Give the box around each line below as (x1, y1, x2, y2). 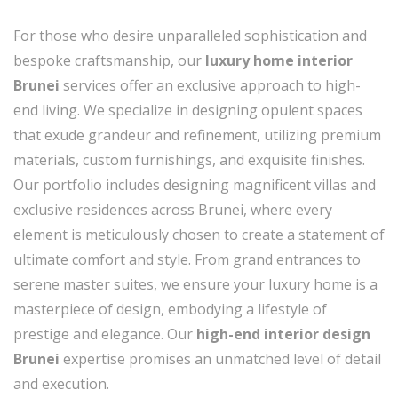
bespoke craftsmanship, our (13, 50, 205, 70)
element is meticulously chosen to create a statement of (13, 224, 385, 244)
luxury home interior (205, 50, 353, 70)
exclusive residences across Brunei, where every (13, 199, 332, 219)
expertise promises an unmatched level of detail (60, 348, 381, 369)
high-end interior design (196, 323, 370, 344)
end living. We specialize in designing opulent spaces (13, 99, 362, 120)
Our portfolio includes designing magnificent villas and (13, 174, 376, 195)
